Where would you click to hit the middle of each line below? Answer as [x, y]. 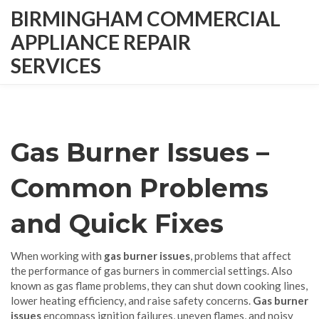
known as [33, 286]
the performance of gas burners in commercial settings [139, 271]
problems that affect [243, 256]
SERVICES [56, 66]
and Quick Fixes [117, 224]
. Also [280, 271]
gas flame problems [101, 286]
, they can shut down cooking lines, [227, 286]
